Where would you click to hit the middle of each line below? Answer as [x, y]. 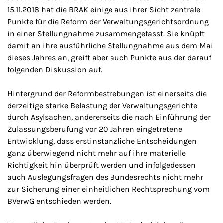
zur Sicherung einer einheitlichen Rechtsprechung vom [109, 189]
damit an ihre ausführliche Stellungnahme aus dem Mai [110, 46]
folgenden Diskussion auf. [55, 69]
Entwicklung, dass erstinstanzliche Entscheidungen [102, 141]
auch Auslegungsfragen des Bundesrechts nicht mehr [105, 177]
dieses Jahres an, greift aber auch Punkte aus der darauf [109, 57]
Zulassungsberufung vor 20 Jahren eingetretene [95, 129]
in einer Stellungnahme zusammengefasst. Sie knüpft [106, 34]
